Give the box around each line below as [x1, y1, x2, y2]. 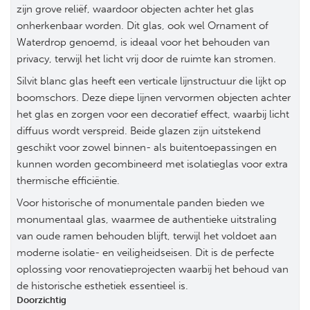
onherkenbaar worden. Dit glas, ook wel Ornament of [17, 19, 268, 32]
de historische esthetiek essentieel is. [17, 280, 188, 292]
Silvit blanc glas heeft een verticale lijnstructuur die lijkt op [17, 75, 286, 87]
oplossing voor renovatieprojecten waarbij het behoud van [17, 263, 289, 275]
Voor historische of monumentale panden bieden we [17, 197, 264, 209]
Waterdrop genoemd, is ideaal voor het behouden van [17, 36, 270, 48]
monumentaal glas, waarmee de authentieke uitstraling [17, 213, 277, 226]
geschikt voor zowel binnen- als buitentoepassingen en [17, 141, 277, 154]
